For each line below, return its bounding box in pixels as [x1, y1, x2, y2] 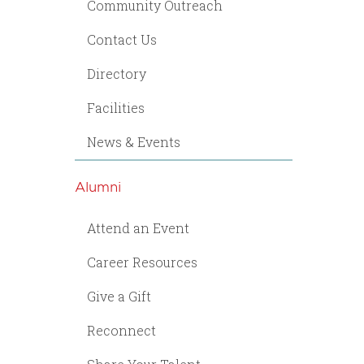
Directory [87, 65, 146, 82]
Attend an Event [87, 219, 189, 236]
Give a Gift [87, 288, 151, 305]
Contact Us [87, 31, 157, 48]
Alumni [75, 178, 121, 194]
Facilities [87, 99, 145, 116]
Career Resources [87, 253, 197, 271]
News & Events [87, 133, 180, 150]
